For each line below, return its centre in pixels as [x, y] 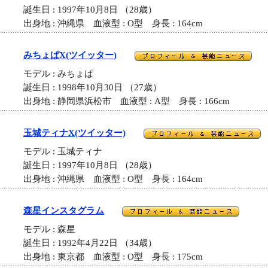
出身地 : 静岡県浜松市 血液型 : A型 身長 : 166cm [127, 101]
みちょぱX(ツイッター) [70, 55]
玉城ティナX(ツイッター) [74, 133]
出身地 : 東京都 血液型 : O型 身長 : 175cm [113, 257]
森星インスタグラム [64, 211]
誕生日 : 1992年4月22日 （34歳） [90, 243]
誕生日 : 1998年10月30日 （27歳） [92, 88]
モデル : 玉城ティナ [67, 152]
